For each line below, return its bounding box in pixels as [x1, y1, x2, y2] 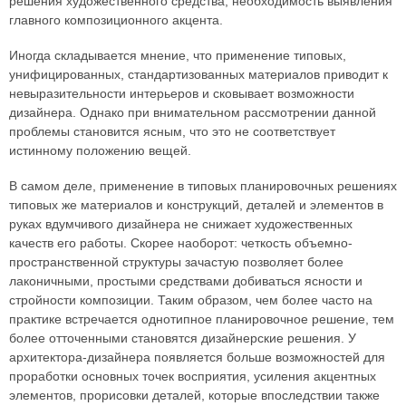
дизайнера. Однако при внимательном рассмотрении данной [9, 104, 376, 120]
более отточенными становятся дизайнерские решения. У [9, 330, 356, 345]
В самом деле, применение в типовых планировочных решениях [9, 178, 397, 193]
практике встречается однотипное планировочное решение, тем [9, 311, 394, 326]
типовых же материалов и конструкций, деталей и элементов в [9, 197, 383, 212]
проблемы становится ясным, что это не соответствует [9, 123, 335, 139]
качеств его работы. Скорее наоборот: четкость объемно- [9, 235, 353, 250]
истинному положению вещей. [9, 142, 191, 158]
